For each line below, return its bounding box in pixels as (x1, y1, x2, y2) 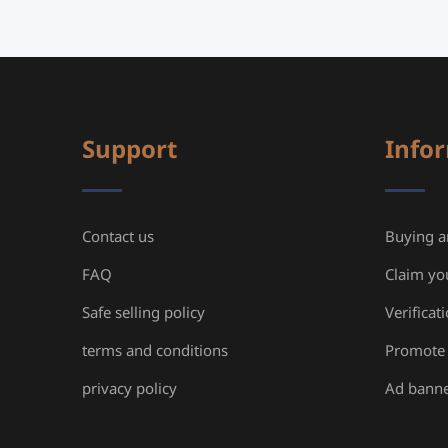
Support (82, 125, 177, 176)
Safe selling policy (82, 297, 205, 329)
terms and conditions (82, 335, 228, 367)
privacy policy (82, 373, 177, 405)
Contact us (82, 221, 154, 253)
